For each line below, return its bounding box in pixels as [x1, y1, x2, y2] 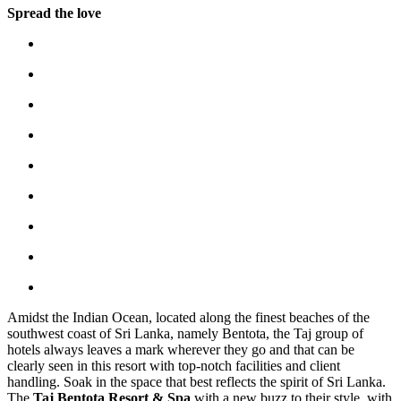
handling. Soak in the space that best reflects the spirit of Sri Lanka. [7, 374, 386, 390]
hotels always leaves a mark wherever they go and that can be [7, 342, 354, 358]
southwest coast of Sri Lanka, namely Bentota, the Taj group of [7, 326, 363, 342]
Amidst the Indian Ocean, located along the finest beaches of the [7, 310, 370, 326]
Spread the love [7, 5, 101, 21]
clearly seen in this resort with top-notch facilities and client [7, 358, 340, 374]
